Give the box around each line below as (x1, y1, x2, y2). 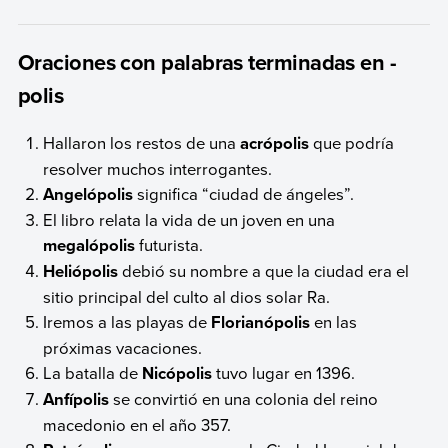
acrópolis (240, 130, 310, 155)
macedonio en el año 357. (43, 412, 232, 436)
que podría (309, 130, 395, 154)
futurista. (135, 232, 204, 256)
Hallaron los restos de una (43, 130, 241, 154)
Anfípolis (43, 386, 110, 411)
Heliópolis (43, 258, 119, 283)
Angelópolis (43, 181, 134, 206)
